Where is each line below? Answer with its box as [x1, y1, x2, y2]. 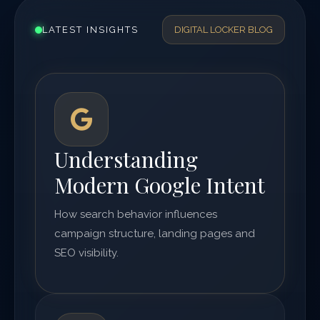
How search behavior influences [54, 208, 217, 221]
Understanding [54, 145, 198, 174]
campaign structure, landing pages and [54, 227, 255, 240]
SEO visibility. [54, 246, 119, 259]
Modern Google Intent [54, 171, 265, 199]
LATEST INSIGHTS [42, 24, 139, 35]
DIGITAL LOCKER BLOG [174, 24, 273, 35]
